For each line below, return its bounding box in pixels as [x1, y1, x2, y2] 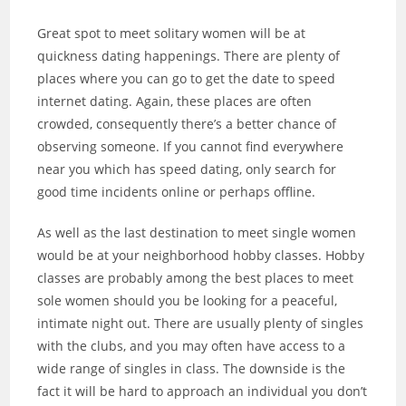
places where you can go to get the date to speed [37, 70, 336, 88]
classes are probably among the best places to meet [37, 269, 354, 287]
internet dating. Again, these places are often [37, 92, 313, 111]
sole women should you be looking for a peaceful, [37, 292, 338, 310]
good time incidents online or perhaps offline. [37, 183, 316, 201]
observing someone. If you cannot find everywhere [37, 138, 344, 156]
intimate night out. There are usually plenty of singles [37, 314, 364, 333]
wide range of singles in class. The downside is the [37, 360, 346, 378]
